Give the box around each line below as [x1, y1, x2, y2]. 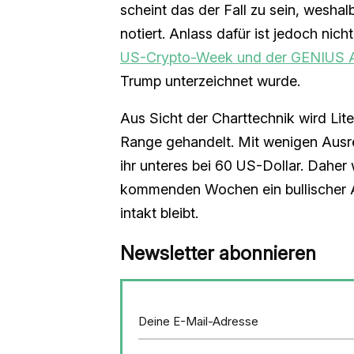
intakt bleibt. [120, 205, 198, 222]
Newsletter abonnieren [120, 242, 316, 265]
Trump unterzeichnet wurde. [120, 73, 300, 90]
